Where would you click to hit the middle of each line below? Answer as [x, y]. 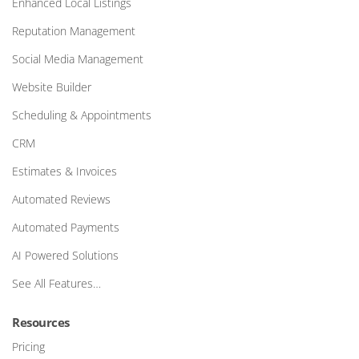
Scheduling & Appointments [82, 115]
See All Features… [56, 284]
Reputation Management [74, 31]
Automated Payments [66, 228]
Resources [41, 323]
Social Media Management [78, 59]
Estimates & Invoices [65, 171]
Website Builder [52, 87]
